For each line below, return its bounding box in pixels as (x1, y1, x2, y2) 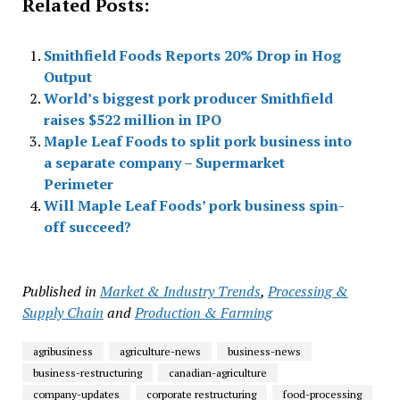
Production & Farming (134, 303, 272, 323)
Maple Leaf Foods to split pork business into (43, 131, 352, 152)
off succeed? (43, 217, 131, 237)
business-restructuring (32, 366, 142, 380)
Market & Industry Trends (99, 281, 261, 302)
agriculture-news (119, 345, 201, 359)
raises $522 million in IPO (43, 110, 221, 130)
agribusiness (32, 345, 93, 359)
